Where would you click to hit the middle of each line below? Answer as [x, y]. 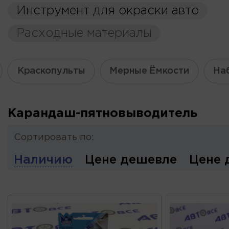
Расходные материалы [84, 33]
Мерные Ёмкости [149, 71]
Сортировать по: [54, 138]
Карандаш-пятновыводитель [102, 113]
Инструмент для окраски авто [108, 11]
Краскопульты [51, 71]
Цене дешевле [131, 160]
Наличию [43, 160]
